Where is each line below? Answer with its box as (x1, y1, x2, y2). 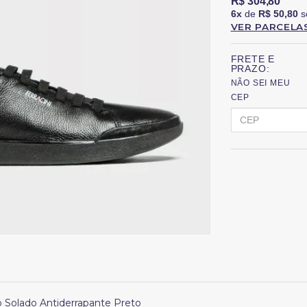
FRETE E (230, 53, 275, 65)
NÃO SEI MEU (230, 78, 291, 88)
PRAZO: (230, 63, 270, 75)
